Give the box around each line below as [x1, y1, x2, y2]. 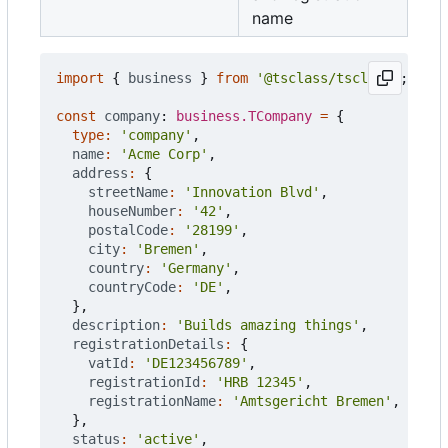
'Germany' [160, 260, 232, 277]
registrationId [88, 374, 200, 391]
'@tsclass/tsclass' [256, 70, 400, 87]
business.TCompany [176, 108, 312, 125]
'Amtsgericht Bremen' [232, 393, 392, 410]
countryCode [88, 279, 176, 296]
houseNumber [88, 203, 176, 220]
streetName [88, 184, 168, 201]
